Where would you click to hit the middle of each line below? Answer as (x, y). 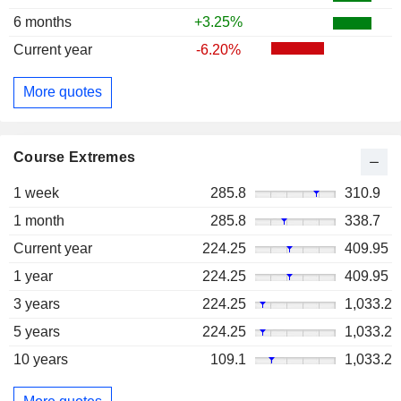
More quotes (63, 92)
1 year (33, 276)
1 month (39, 220)
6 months (43, 21)
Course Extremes (75, 157)
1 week (36, 192)
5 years (37, 331)
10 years (41, 359)
